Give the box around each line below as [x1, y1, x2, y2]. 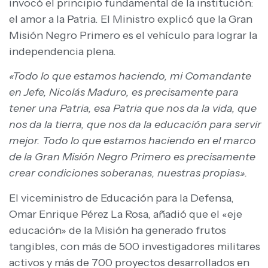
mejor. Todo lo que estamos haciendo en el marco [9, 134, 256, 148]
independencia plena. [9, 44, 116, 58]
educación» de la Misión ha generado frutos [9, 223, 226, 237]
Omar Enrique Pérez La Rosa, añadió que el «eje [9, 207, 242, 221]
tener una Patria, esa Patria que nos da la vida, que [9, 102, 257, 115]
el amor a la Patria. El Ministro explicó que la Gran [9, 12, 252, 26]
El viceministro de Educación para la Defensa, [9, 191, 234, 205]
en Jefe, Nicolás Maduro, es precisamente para [9, 86, 239, 99]
